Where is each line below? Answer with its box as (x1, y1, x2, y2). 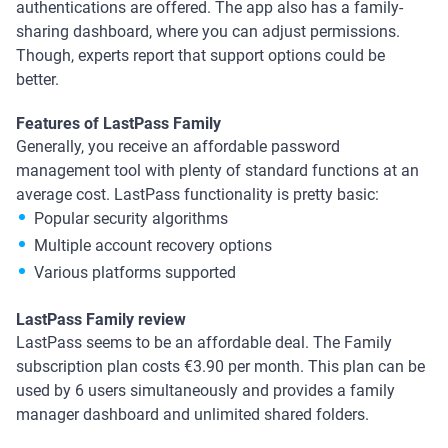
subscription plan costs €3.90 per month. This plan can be (16, 357, 425, 377)
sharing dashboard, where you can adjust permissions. (16, 22, 400, 42)
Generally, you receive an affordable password (16, 137, 340, 157)
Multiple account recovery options (34, 236, 272, 256)
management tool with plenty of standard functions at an (16, 161, 419, 181)
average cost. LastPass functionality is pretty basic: (16, 185, 383, 205)
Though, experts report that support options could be (16, 46, 385, 66)
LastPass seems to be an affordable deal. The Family (16, 333, 392, 353)
